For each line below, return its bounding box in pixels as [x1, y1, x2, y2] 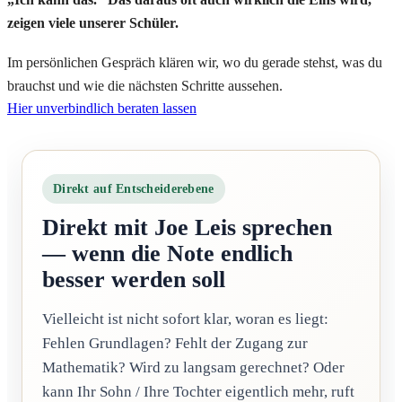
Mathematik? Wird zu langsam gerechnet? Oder [42, 358, 345, 376]
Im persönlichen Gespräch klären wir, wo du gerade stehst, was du [7, 54, 382, 70]
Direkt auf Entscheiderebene [53, 181, 214, 196]
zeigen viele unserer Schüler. [7, 14, 179, 31]
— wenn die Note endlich [42, 240, 293, 267]
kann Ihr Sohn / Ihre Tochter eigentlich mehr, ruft [42, 382, 354, 400]
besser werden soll [42, 266, 225, 293]
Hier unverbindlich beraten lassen [7, 100, 197, 116]
